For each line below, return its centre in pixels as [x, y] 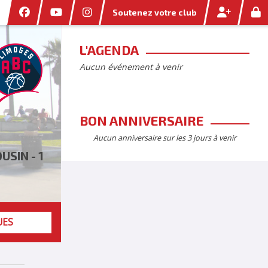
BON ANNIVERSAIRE [141, 120]
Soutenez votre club [154, 12]
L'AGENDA [109, 50]
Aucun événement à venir [131, 67]
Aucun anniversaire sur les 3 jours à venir [165, 138]
